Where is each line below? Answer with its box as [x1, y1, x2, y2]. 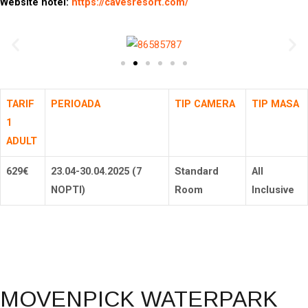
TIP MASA [252, 97, 299, 110]
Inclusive [252, 183, 294, 196]
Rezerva [135, 241, 173, 254]
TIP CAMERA [175, 97, 235, 110]
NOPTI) [51, 183, 85, 196]
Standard [175, 164, 219, 177]
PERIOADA [51, 97, 100, 110]
